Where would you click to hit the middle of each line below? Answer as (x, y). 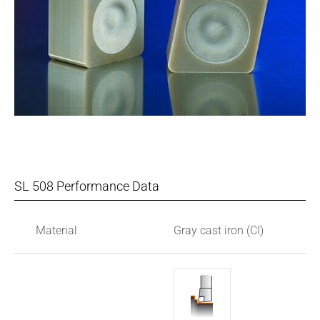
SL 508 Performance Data (87, 186)
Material (56, 231)
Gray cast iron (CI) (219, 231)
